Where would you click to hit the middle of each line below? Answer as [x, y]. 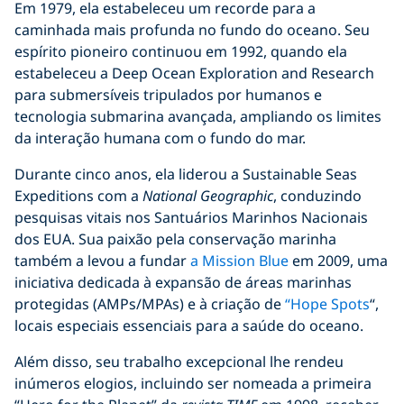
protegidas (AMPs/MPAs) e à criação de [150, 303]
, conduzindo [317, 195]
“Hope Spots [327, 303]
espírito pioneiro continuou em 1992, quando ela [181, 51]
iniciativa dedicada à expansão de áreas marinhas [183, 282]
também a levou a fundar [101, 260]
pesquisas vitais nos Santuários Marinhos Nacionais [191, 217]
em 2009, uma [338, 260]
